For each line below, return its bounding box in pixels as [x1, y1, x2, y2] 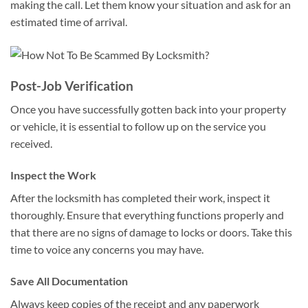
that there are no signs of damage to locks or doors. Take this [10, 225, 292, 239]
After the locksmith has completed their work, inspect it [10, 191, 270, 204]
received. [10, 137, 52, 151]
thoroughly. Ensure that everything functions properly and [10, 208, 284, 221]
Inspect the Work [10, 168, 96, 181]
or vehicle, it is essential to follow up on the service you [10, 120, 266, 133]
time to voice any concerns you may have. [10, 243, 203, 256]
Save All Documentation [10, 274, 128, 287]
